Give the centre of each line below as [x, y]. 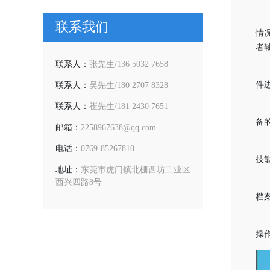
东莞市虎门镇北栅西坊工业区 [136, 170]
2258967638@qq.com [118, 128]
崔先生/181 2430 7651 [129, 107]
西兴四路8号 [79, 183]
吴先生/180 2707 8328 [129, 86]
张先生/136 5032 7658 [129, 64]
